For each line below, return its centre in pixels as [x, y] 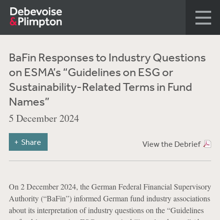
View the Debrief [171, 144]
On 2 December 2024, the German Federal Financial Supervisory [110, 186]
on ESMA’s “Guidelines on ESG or [91, 72]
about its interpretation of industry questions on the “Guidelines [106, 210]
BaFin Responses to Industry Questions [107, 57]
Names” [29, 101]
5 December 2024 [44, 118]
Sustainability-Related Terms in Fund [100, 86]
